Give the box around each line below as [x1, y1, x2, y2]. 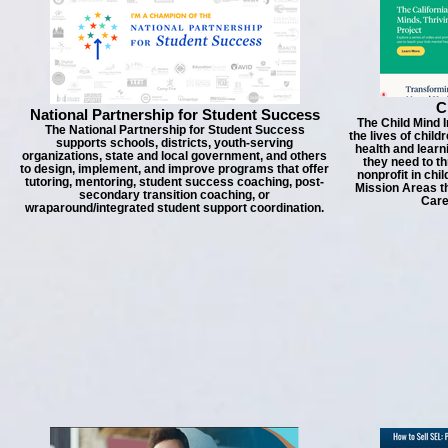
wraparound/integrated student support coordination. [25, 201, 324, 214]
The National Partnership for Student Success [44, 123, 305, 136]
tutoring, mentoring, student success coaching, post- [25, 175, 324, 188]
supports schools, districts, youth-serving [56, 136, 293, 149]
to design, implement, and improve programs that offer [20, 162, 329, 175]
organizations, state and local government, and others [22, 149, 327, 162]
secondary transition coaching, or [79, 188, 270, 201]
